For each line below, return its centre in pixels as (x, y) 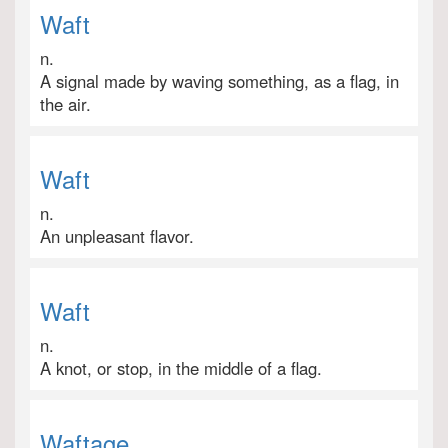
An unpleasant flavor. (117, 236)
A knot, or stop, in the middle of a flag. (181, 368)
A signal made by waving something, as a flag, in (219, 81)
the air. (65, 104)
